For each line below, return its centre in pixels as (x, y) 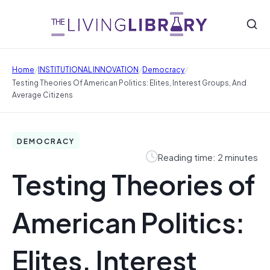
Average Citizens (42, 94)
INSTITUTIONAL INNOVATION (88, 68)
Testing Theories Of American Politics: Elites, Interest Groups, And (129, 82)
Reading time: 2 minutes (208, 156)
